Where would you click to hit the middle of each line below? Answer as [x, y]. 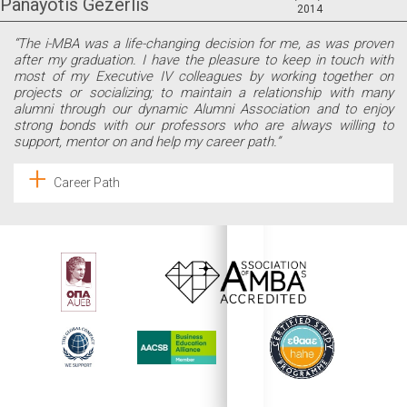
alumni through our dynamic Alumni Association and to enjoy [203, 109]
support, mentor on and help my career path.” [147, 142]
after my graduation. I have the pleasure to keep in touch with [203, 60]
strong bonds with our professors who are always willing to [203, 126]
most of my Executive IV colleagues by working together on [203, 77]
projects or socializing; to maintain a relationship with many [203, 93]
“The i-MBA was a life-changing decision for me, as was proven [203, 44]
